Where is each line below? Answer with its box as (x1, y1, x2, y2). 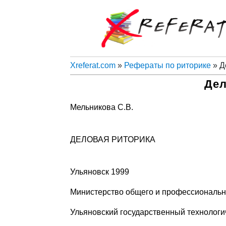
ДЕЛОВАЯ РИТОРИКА (70, 135, 155, 144)
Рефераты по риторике (124, 61, 211, 70)
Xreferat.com (70, 61, 116, 70)
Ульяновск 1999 (70, 167, 129, 176)
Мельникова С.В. (70, 102, 133, 111)
